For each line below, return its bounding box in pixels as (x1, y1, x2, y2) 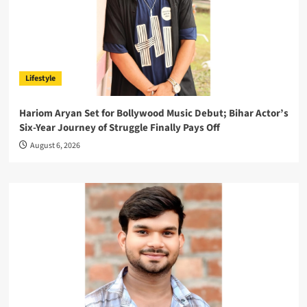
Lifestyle (25, 73, 56, 85)
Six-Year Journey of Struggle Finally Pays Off (19, 121, 220, 136)
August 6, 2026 (29, 140, 80, 152)
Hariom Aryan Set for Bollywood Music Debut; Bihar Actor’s (19, 106, 288, 121)
